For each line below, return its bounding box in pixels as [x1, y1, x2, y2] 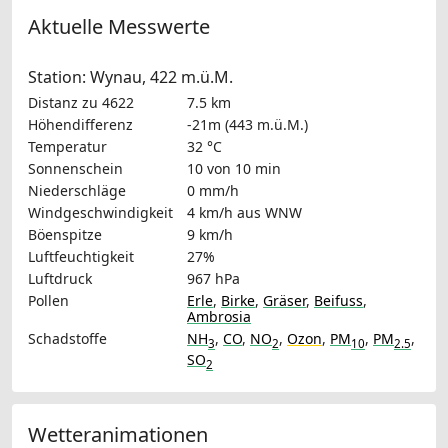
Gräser [263, 290, 306, 310]
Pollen [28, 290, 69, 310]
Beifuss [314, 290, 363, 310]
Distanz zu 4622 [28, 92, 134, 112]
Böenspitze [28, 224, 102, 244]
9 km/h [187, 224, 233, 244]
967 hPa [187, 268, 240, 288]
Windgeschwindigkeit [28, 202, 173, 222]
